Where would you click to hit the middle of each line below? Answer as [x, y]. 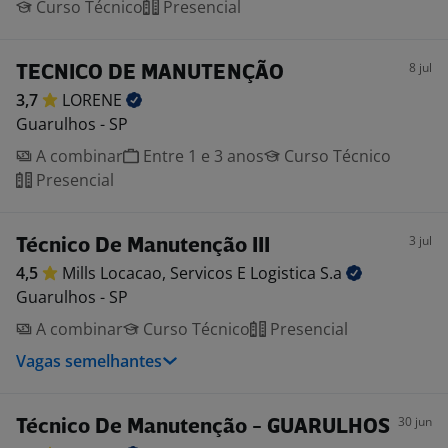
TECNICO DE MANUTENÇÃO [150, 73]
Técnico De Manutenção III [143, 246]
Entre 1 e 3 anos [201, 156]
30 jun [415, 421]
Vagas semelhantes [89, 361]
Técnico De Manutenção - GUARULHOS [203, 427]
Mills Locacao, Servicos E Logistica [191, 273]
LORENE [94, 100]
